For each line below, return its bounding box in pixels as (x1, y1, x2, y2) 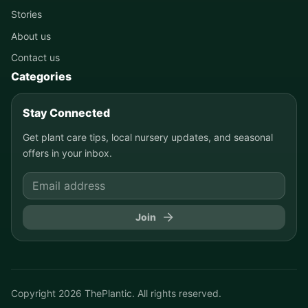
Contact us (11, 52, 60, 64)
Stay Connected (23, 106, 110, 120)
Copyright (11, 287, 58, 300)
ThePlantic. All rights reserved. (82, 287, 221, 300)
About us (11, 30, 51, 42)
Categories (11, 69, 71, 84)
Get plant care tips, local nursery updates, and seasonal (23, 131, 273, 144)
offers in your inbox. (23, 147, 112, 159)
